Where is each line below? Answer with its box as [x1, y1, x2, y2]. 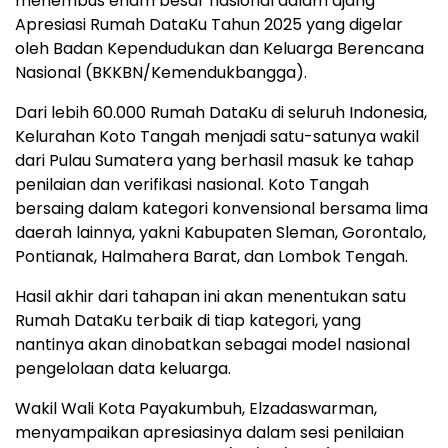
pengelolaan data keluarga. [15, 356, 231, 380]
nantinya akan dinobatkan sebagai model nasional [15, 332, 410, 356]
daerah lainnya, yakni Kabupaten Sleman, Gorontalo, [15, 220, 426, 244]
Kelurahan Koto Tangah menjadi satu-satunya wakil [15, 124, 419, 148]
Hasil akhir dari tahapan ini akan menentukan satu [15, 284, 406, 308]
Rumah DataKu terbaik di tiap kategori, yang [15, 308, 361, 332]
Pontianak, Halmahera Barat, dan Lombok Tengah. [15, 244, 408, 268]
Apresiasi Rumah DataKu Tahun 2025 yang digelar [15, 12, 403, 36]
